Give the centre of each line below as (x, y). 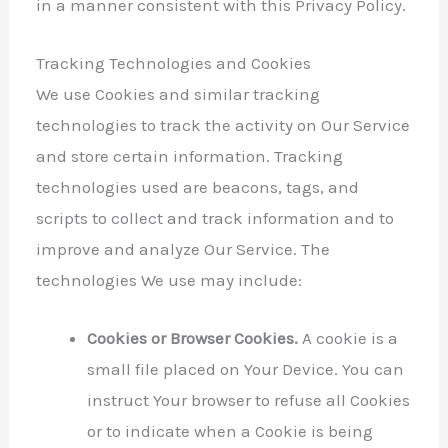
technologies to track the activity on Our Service (223, 124)
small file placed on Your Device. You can (246, 369)
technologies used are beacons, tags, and (198, 186)
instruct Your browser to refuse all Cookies (249, 400)
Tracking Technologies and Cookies (174, 62)
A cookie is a (348, 338)
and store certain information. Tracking (190, 155)
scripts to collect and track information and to (215, 217)
